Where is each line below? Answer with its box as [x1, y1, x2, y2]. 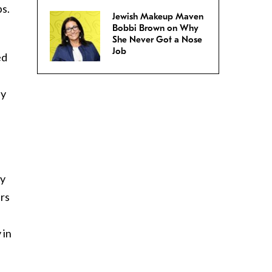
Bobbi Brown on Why [112, 22, 199, 34]
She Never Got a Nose [112, 34, 202, 46]
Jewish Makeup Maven [112, 11, 203, 22]
